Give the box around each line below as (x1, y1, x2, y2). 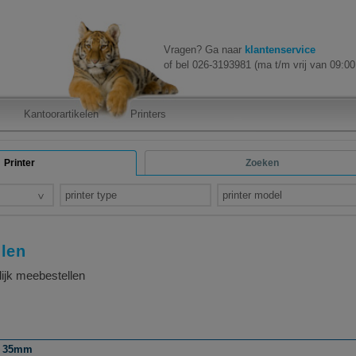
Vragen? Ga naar (164, 44, 245, 56)
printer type (64, 189, 117, 201)
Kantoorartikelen (24, 108, 99, 120)
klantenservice (245, 44, 315, 56)
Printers (130, 108, 166, 120)
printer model (222, 189, 283, 201)
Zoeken (245, 157, 279, 168)
